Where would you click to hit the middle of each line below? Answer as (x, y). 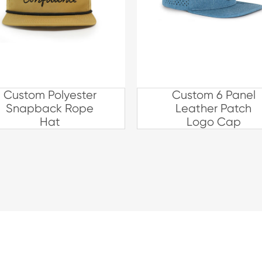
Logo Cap (213, 122)
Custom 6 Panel (213, 95)
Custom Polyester (50, 95)
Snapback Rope (50, 108)
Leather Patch (213, 108)
